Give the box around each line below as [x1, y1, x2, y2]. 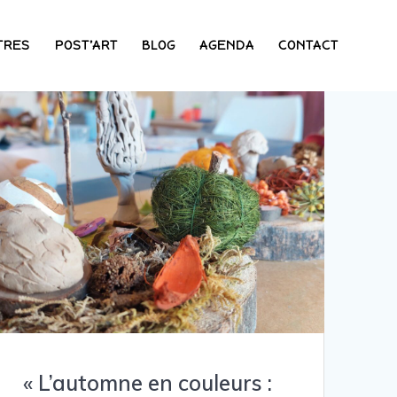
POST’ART [54, 36, 118, 53]
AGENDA [199, 36, 255, 53]
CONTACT [278, 36, 339, 53]
